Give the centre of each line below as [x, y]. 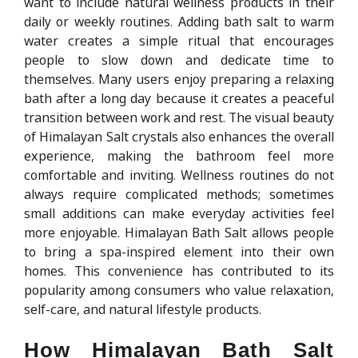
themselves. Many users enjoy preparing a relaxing [179, 79]
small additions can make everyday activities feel [179, 213]
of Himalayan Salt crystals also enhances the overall [179, 136]
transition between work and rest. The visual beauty [179, 117]
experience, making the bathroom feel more [179, 155]
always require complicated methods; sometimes [179, 194]
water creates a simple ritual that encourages [179, 40]
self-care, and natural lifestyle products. [143, 309]
